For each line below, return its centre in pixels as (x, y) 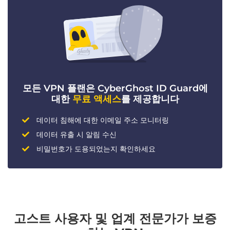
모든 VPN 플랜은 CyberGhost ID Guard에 (115, 89)
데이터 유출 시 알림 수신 (76, 135)
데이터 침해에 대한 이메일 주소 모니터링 (103, 120)
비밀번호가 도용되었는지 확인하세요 (96, 149)
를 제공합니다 (150, 99)
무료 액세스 (97, 99)
